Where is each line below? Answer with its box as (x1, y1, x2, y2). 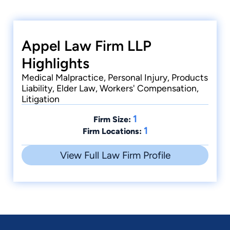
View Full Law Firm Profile (60, 149, 170, 162)
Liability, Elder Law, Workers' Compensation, (22, 83, 199, 94)
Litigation (22, 93, 60, 105)
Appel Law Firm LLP (22, 37, 151, 55)
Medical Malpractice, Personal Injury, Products (22, 72, 208, 83)
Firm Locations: (82, 126, 142, 137)
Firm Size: (93, 114, 131, 125)
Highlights (22, 54, 89, 72)
